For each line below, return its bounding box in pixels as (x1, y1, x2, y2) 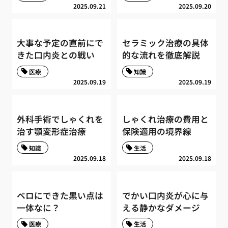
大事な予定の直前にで (17, 37, 104, 49)
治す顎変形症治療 (17, 125, 87, 137)
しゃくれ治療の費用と (122, 112, 209, 125)
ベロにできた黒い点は (17, 189, 104, 202)
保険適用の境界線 (122, 125, 191, 137)
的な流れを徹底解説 (122, 49, 200, 62)
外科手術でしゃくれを (17, 112, 104, 125)
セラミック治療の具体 (122, 37, 209, 49)
